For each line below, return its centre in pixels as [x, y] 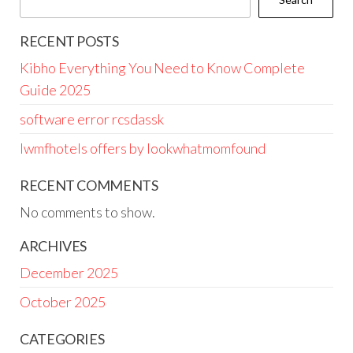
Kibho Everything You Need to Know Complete [162, 68]
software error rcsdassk [92, 119]
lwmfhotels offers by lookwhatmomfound [143, 148]
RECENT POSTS [69, 41]
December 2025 [69, 273]
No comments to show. [87, 212]
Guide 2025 [55, 90]
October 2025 [63, 302]
